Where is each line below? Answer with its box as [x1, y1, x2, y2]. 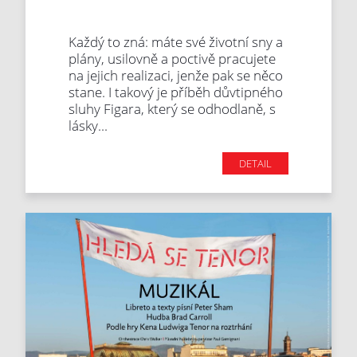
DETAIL [238, 156, 272, 171]
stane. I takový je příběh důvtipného [69, 83, 284, 102]
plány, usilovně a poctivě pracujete [69, 49, 277, 69]
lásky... [69, 116, 108, 135]
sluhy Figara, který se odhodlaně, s [69, 100, 277, 119]
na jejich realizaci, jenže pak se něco [69, 66, 284, 85]
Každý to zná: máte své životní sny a [69, 33, 284, 52]
